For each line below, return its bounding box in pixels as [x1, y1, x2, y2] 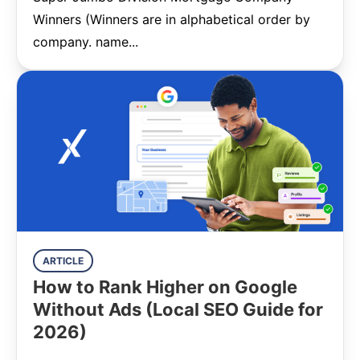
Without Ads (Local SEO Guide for [33, 299, 323, 320]
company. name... [33, 34, 138, 50]
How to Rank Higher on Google [33, 276, 297, 297]
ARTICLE [43, 255, 84, 267]
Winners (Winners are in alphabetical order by [33, 11, 310, 27]
